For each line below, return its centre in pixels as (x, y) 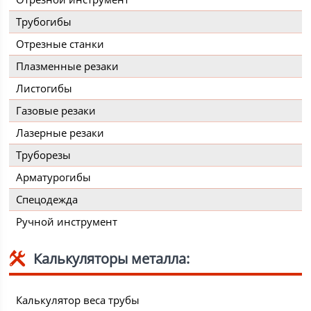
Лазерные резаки (60, 133)
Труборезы (44, 155)
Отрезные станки (60, 44)
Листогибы (44, 89)
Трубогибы (44, 22)
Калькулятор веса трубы (78, 300)
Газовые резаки (56, 111)
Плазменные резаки (68, 66)
